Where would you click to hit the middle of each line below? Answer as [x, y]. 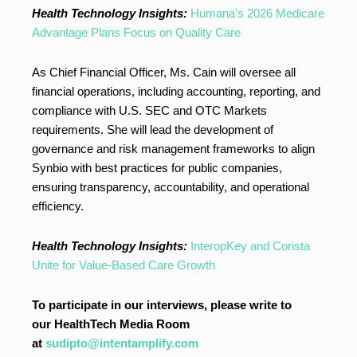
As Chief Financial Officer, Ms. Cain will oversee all [164, 72]
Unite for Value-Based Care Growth [124, 265]
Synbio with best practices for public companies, [157, 168]
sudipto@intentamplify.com [122, 343]
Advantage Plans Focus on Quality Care [136, 32]
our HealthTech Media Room [111, 324]
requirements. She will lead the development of [153, 129]
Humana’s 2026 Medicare [257, 13]
